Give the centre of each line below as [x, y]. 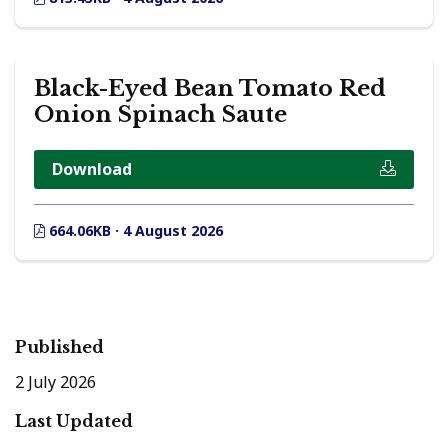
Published [59, 347]
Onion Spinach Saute [160, 114]
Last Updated [74, 420]
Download [92, 169]
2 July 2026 [55, 381]
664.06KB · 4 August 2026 [134, 231]
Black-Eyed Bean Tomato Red [210, 88]
